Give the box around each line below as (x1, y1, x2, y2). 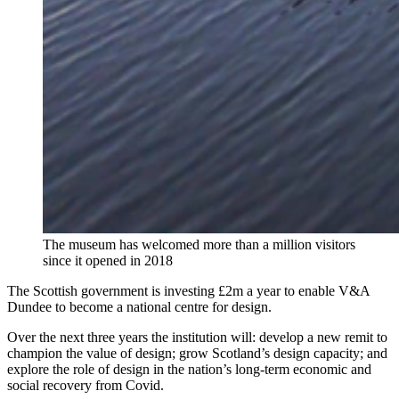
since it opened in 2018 (43, 253, 173, 269)
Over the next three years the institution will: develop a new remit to (7, 330, 387, 346)
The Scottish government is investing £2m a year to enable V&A (7, 283, 370, 299)
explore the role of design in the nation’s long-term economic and (7, 362, 371, 378)
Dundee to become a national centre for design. (7, 299, 272, 315)
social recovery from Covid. (7, 378, 164, 394)
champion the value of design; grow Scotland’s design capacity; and (7, 346, 387, 362)
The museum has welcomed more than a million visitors (43, 237, 355, 253)
